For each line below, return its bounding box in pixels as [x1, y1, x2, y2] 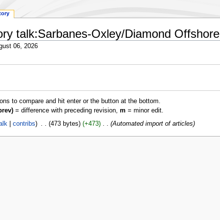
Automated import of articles [112, 120, 193, 127]
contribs [13, 120, 36, 127]
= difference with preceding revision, [13, 107, 120, 114]
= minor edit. [125, 107, 164, 114]
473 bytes [50, 120, 79, 127]
